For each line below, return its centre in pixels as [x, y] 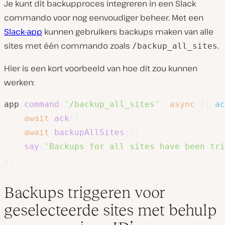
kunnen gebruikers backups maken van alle [128, 31]
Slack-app [23, 31]
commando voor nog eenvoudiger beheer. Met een [104, 17]
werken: [19, 82]
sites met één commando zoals [68, 45]
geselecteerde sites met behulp [110, 210]
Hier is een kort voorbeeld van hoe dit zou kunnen [101, 68]
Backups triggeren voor [85, 192]
